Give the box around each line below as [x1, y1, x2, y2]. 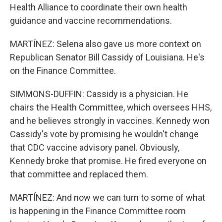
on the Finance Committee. [10, 65, 116, 76]
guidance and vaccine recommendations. [10, 15, 172, 26]
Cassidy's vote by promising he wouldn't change [10, 128, 199, 139]
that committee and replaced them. [10, 168, 148, 179]
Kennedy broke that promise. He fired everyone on [10, 155, 207, 166]
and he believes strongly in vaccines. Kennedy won [10, 115, 210, 126]
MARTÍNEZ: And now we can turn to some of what [10, 192, 205, 203]
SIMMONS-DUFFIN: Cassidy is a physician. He [10, 88, 188, 99]
